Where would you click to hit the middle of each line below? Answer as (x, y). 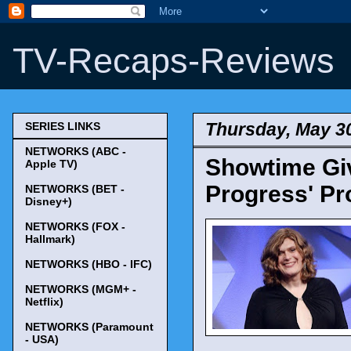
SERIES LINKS (63, 127)
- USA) (42, 340)
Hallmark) (50, 239)
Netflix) (44, 302)
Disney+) (49, 202)
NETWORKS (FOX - (75, 227)
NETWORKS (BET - (75, 189)
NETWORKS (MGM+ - (81, 289)
